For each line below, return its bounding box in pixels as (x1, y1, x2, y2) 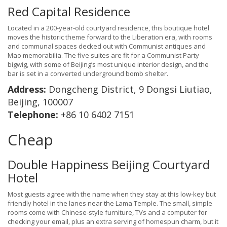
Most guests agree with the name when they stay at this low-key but (8, 190, 216, 199)
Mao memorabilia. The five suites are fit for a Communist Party (8, 51, 199, 60)
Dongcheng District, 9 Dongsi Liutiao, (49, 83, 212, 96)
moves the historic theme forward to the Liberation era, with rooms (8, 32, 212, 42)
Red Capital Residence (8, 3, 130, 20)
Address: (8, 83, 49, 96)
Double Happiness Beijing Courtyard (8, 156, 210, 173)
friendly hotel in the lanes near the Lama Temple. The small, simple (8, 199, 212, 208)
